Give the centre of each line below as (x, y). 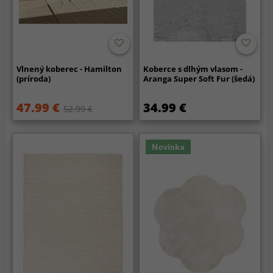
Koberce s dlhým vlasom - (193, 69)
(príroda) (34, 78)
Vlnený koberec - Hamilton (69, 69)
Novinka (168, 147)
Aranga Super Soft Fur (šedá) (199, 78)
